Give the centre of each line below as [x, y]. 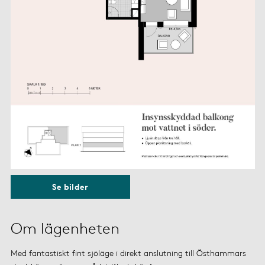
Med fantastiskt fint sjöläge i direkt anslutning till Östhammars [128, 253]
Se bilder [70, 187]
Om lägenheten [65, 228]
